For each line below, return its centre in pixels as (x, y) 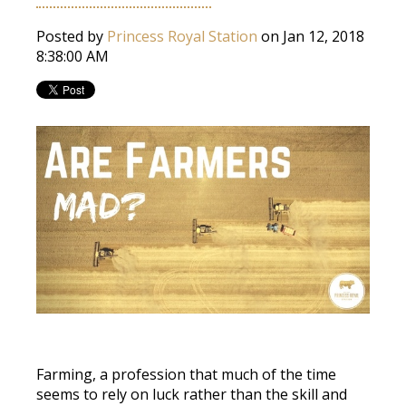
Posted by (72, 37)
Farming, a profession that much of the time (186, 375)
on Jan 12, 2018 (311, 37)
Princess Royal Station (182, 37)
